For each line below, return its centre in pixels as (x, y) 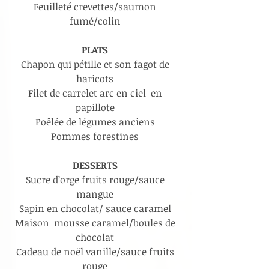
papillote (96, 107)
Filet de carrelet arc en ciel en (96, 93)
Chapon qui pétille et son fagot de (96, 64)
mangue (96, 194)
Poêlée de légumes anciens (96, 122)
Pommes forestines (96, 136)
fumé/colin (96, 21)
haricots (96, 78)
